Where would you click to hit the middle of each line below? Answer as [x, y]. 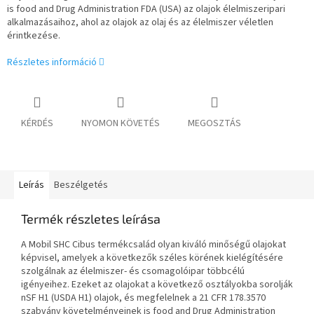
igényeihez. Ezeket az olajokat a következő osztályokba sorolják [157, 285]
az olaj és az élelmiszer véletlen [206, 23]
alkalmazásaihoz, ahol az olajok [73, 23]
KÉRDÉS [37, 124]
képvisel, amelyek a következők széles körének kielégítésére [152, 258]
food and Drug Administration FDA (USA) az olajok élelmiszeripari [151, 9]
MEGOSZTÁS [214, 124]
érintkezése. [34, 36]
